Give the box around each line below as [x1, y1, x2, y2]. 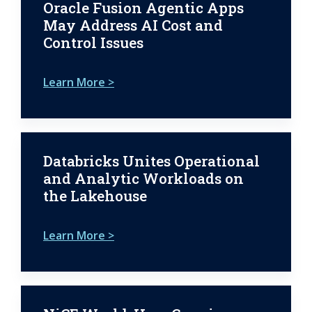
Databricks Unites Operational [43, 150, 260, 171]
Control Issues [43, 32, 143, 52]
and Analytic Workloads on [43, 168, 244, 188]
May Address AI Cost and [43, 15, 223, 35]
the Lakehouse [43, 185, 147, 205]
